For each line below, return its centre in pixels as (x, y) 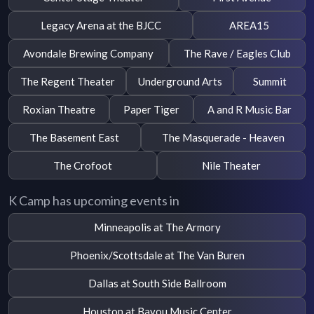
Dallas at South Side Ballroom (157, 283)
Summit (269, 81)
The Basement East (75, 137)
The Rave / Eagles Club (237, 53)
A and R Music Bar (250, 109)
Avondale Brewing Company (89, 53)
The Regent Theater (67, 81)
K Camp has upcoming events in (94, 201)
